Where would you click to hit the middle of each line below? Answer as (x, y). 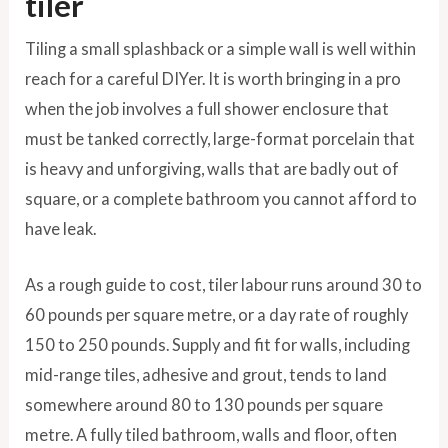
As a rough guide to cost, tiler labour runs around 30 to (224, 285)
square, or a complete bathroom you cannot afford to (221, 199)
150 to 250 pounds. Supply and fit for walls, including (218, 345)
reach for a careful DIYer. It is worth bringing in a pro (213, 79)
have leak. (61, 229)
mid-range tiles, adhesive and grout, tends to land (206, 375)
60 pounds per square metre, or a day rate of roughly (217, 315)
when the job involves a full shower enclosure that (207, 109)
